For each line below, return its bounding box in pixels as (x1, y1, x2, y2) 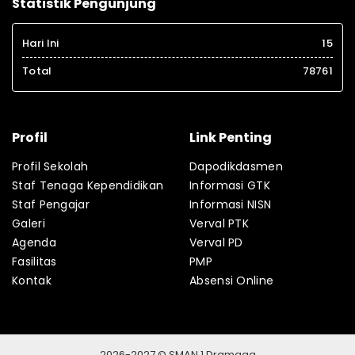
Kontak (12, 273, 52, 289)
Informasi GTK (189, 177, 270, 194)
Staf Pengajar (12, 197, 90, 213)
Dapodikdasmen (189, 158, 283, 175)
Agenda (12, 235, 56, 251)
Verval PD (189, 235, 243, 251)
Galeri (12, 216, 45, 232)
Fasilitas (12, 254, 57, 270)
